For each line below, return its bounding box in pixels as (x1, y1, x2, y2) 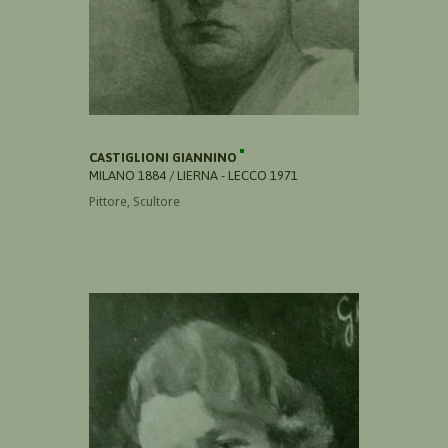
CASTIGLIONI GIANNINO (89, 149, 240, 165)
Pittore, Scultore (89, 193, 180, 209)
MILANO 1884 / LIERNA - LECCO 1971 (89, 167, 298, 183)
